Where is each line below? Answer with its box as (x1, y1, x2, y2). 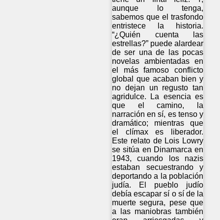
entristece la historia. (112, 21, 204, 30)
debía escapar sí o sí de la (112, 189, 204, 198)
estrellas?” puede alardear (112, 39, 204, 48)
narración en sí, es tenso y (112, 110, 204, 118)
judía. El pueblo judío (112, 180, 204, 189)
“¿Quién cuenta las (112, 30, 204, 39)
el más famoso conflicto (112, 65, 204, 74)
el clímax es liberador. (112, 127, 204, 136)
